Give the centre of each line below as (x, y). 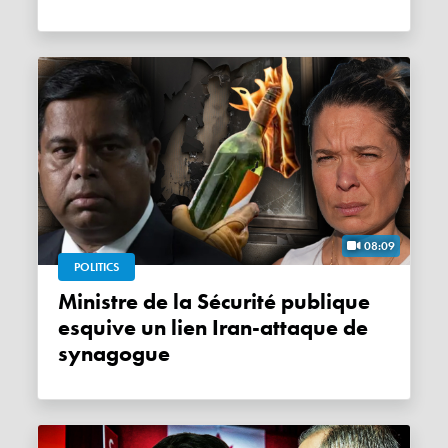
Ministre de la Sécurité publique (68, 301)
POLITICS (97, 266)
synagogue (114, 353)
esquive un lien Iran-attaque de (213, 327)
